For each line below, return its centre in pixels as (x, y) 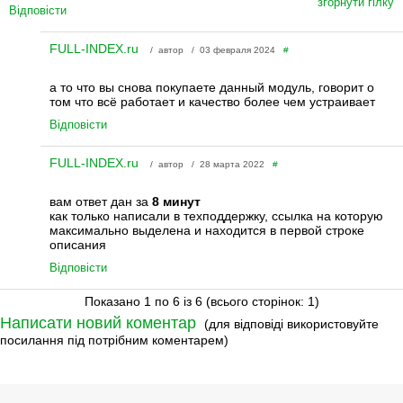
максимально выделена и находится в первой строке (206, 230)
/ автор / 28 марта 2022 (207, 164)
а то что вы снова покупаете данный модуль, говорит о (211, 87)
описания (77, 244)
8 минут (176, 201)
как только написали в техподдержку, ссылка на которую (216, 215)
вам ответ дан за (100, 201)
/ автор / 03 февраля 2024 (212, 49)
